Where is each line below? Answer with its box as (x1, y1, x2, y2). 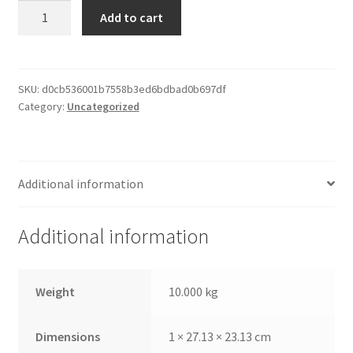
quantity (17, 60, 63, 76)
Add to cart (100, 9, 164, 25)
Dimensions (35, 329, 101, 345)
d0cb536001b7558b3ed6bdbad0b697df (41, 81, 226, 96)
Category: (17, 98, 67, 113)
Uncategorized (66, 98, 139, 113)
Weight (35, 284, 76, 300)
